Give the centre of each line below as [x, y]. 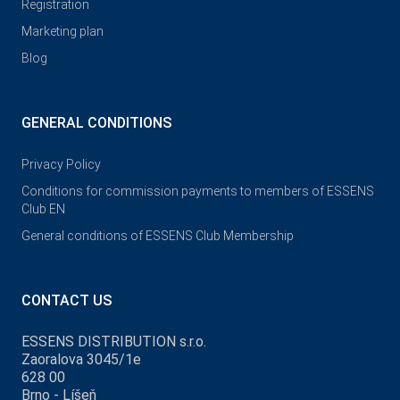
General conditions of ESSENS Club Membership [158, 236]
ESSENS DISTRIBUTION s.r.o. [114, 342]
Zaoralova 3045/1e [81, 359]
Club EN [43, 209]
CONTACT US [67, 300]
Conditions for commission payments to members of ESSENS [198, 191]
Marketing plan [62, 31]
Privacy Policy [61, 164]
